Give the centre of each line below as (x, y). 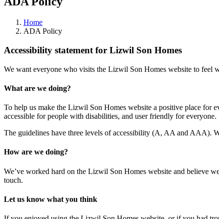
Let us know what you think (51, 199)
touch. (13, 180)
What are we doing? (37, 88)
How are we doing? (36, 152)
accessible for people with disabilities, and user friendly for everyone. (110, 116)
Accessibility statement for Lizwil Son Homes (93, 50)
